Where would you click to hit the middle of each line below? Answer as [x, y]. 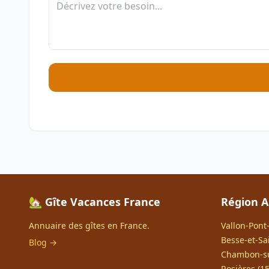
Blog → [43, 242]
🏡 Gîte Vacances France [95, 202]
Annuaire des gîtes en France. [89, 225]
